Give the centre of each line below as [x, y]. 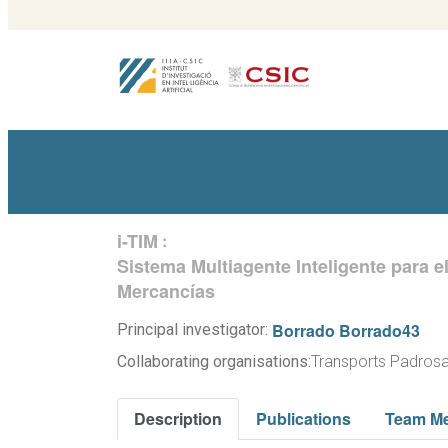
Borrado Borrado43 [346, 330]
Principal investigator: [194, 329]
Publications [303, 418]
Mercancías [166, 291]
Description [178, 418]
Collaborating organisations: [214, 361]
